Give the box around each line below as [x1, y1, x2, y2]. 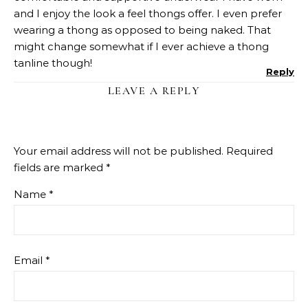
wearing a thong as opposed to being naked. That [14, 23, 271, 37]
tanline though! [14, 56, 92, 70]
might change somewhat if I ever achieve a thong [14, 40, 269, 54]
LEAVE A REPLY [107, 84, 201, 98]
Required [226, 144, 273, 158]
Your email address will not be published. [14, 144, 223, 158]
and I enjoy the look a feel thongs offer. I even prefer [14, 7, 282, 21]
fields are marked [14, 161, 106, 175]
